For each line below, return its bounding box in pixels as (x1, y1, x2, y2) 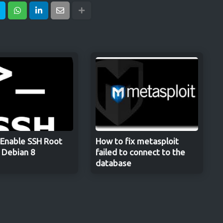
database (95, 158, 131, 168)
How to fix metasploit (95, 136, 179, 146)
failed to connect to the (95, 147, 185, 157)
